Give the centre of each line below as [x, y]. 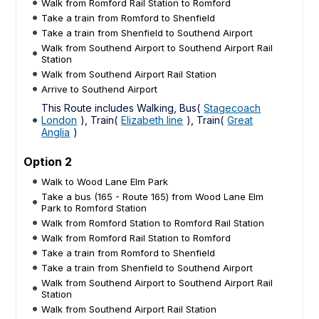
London [59, 120]
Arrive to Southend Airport [100, 89]
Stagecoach [232, 108]
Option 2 [48, 161]
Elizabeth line [152, 120]
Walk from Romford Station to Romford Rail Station [153, 223]
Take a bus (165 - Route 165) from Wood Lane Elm [153, 196]
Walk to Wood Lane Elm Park [105, 181]
